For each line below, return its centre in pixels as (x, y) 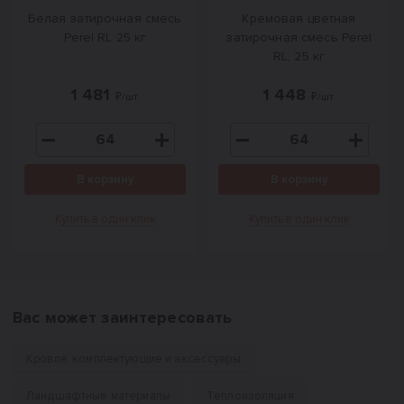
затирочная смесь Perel (299, 37)
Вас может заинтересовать (123, 317)
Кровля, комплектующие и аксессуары (133, 359)
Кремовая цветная (299, 18)
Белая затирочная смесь (105, 18)
